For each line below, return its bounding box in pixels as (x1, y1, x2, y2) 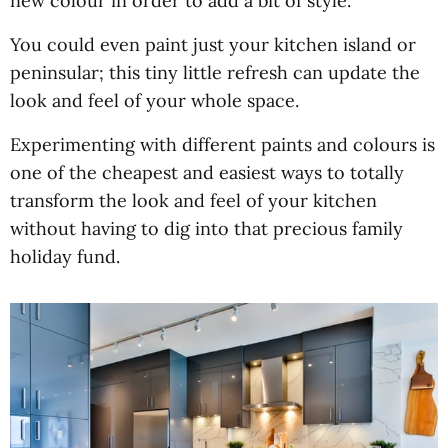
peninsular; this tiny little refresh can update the (10, 60, 420, 84)
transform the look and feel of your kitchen (10, 188, 377, 212)
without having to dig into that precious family (10, 216, 403, 240)
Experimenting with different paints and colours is (10, 132, 435, 156)
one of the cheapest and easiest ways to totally (10, 160, 404, 184)
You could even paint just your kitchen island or (10, 32, 416, 56)
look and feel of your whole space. (10, 88, 299, 112)
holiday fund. (10, 244, 120, 268)
